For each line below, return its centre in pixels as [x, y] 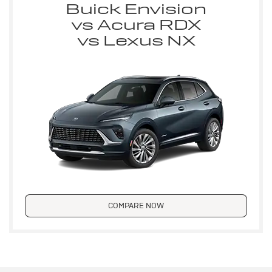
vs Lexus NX [136, 40]
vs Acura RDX [136, 24]
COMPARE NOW [136, 205]
